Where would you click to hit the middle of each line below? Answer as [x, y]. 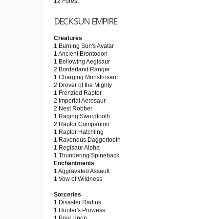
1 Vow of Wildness [78, 179]
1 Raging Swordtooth [82, 116]
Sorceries [67, 195]
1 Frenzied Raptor [78, 93]
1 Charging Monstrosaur [86, 77]
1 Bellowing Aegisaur [82, 62]
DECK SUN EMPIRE [85, 21]
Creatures [68, 38]
